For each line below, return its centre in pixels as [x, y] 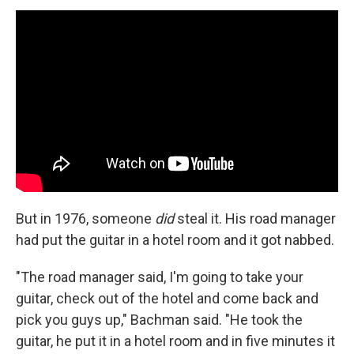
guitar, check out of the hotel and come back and [167, 298]
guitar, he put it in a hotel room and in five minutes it [175, 341]
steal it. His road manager [255, 218]
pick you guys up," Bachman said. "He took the [159, 319]
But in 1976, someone [85, 218]
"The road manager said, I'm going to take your [160, 277]
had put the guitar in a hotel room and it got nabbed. [175, 239]
